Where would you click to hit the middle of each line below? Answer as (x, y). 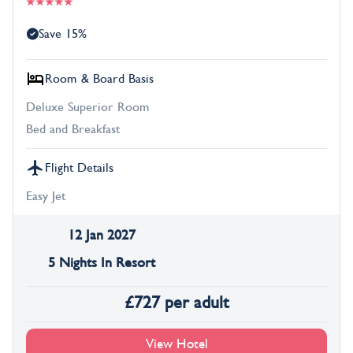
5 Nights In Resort (101, 263)
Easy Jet (46, 197)
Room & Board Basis (99, 79)
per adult (197, 303)
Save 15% (63, 34)
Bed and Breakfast (73, 130)
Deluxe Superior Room (88, 108)
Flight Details (79, 168)
